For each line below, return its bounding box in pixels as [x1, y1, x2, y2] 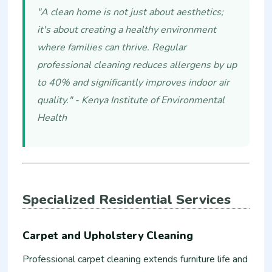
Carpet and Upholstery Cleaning [22, 228, 194, 243]
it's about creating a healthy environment [37, 23, 217, 37]
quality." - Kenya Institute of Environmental [37, 93, 225, 107]
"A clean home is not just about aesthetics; [37, 5, 224, 19]
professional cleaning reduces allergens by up [37, 58, 237, 72]
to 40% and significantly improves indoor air [37, 76, 230, 90]
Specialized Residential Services [22, 189, 231, 209]
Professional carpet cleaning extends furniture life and [22, 252, 248, 266]
